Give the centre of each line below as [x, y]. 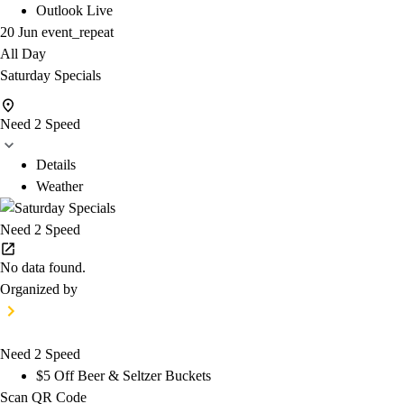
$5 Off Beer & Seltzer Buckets [124, 376]
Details [56, 165]
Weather [60, 187]
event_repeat [78, 32]
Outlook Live [74, 10]
